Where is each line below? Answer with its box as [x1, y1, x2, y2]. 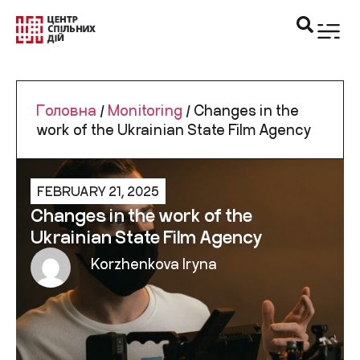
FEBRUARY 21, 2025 [37, 183, 159, 198]
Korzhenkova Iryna [91, 255, 217, 273]
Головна [36, 101, 96, 119]
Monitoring [108, 101, 182, 119]
